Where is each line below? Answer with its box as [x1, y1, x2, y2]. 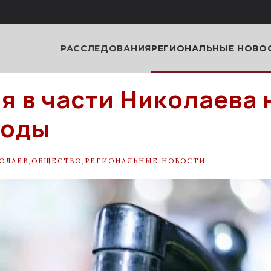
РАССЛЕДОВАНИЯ [60, 42, 151, 54]
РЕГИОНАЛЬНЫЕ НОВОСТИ [85, 156, 206, 165]
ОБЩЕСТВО [31, 156, 82, 165]
